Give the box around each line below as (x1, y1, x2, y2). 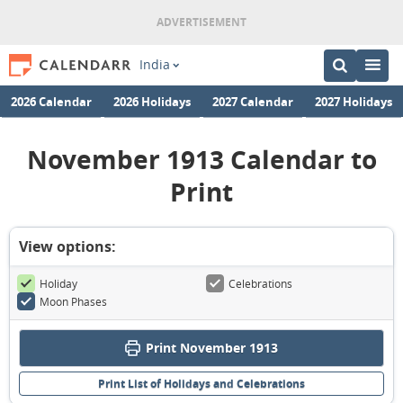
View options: (19, 237, 116, 256)
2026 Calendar (11, 93, 92, 109)
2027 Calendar (212, 93, 293, 109)
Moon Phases (40, 294, 107, 309)
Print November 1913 (146, 339, 278, 356)
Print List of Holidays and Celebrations (98, 376, 305, 391)
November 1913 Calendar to (26, 142, 377, 177)
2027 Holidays (315, 93, 392, 109)
